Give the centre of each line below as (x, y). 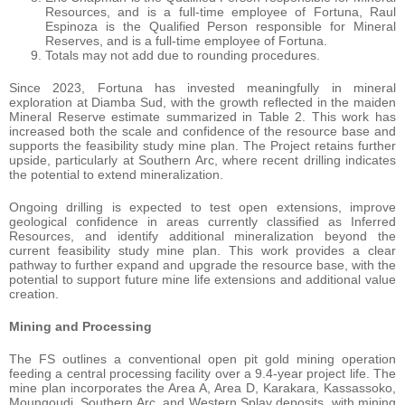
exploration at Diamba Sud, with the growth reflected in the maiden (202, 102)
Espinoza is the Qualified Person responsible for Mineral (221, 26)
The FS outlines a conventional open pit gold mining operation (202, 358)
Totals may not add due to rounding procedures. (183, 55)
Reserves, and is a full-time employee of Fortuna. (186, 40)
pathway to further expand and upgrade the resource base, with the (202, 264)
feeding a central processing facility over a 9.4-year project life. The (202, 373)
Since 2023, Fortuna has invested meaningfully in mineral (202, 87)
